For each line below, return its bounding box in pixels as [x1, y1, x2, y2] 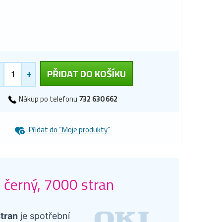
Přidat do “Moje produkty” [27, 124, 111, 136]
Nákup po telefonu [17, 93, 79, 105]
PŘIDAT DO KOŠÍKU [47, 66, 126, 81]
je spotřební [18, 210, 70, 221]
